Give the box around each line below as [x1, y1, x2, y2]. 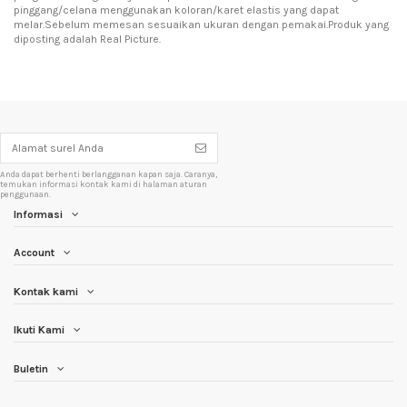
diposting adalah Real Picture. [14, 32, 161, 45]
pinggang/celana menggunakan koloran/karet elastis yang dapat [14, 3, 339, 16]
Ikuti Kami [14, 323, 65, 337]
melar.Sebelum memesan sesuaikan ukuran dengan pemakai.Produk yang [14, 17, 389, 31]
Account [14, 246, 55, 260]
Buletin [14, 362, 48, 376]
